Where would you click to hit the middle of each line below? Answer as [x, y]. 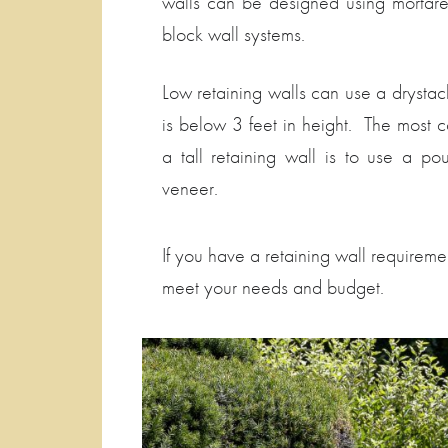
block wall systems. [233, 33]
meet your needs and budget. [273, 286]
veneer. [190, 187]
